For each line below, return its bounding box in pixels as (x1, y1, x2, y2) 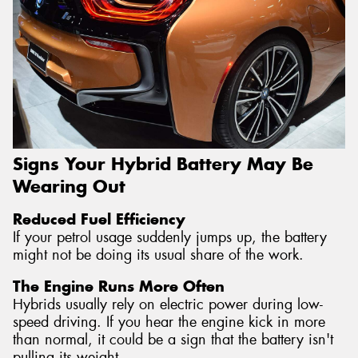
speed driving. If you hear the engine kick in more (13, 312, 325, 332)
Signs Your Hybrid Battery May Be (13, 152, 313, 175)
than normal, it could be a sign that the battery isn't (13, 329, 333, 349)
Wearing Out (13, 174, 125, 197)
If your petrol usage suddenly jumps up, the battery (13, 228, 327, 248)
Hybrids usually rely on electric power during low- (13, 294, 323, 314)
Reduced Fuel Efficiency (13, 210, 185, 229)
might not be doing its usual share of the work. (13, 245, 304, 265)
